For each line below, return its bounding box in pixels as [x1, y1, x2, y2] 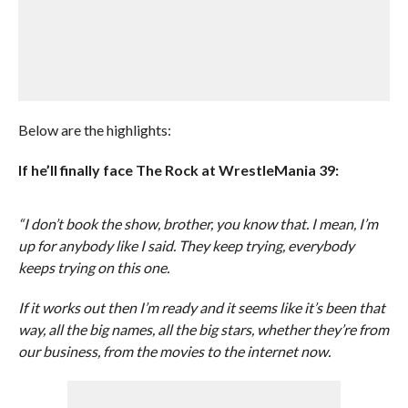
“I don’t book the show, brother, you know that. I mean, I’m [17, 215, 378, 232]
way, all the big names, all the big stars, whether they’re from [17, 321, 389, 338]
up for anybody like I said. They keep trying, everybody [17, 237, 354, 254]
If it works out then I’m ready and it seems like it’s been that [17, 299, 385, 316]
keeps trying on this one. [17, 259, 169, 276]
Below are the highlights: [17, 121, 171, 138]
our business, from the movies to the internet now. [17, 342, 331, 360]
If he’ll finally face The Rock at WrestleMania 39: [17, 161, 339, 178]
